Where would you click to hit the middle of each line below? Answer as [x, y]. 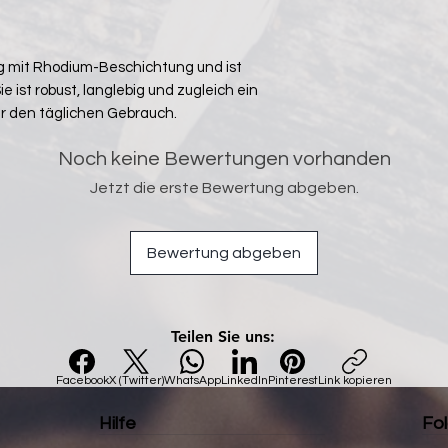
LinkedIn [244, 380]
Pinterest [292, 380]
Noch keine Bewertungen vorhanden [224, 158]
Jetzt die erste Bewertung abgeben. [224, 187]
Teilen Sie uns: [223, 336]
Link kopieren [354, 380]
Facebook [82, 380]
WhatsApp [192, 380]
